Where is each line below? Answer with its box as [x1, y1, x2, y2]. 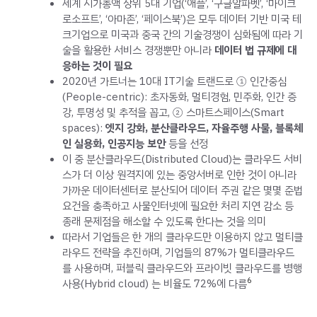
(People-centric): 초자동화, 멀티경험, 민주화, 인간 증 [62, 88, 296, 105]
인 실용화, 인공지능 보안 [62, 135, 166, 151]
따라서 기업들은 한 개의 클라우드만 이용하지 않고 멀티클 [62, 229, 303, 245]
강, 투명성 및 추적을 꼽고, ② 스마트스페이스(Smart [62, 104, 284, 120]
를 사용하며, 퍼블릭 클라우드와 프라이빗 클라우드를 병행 [62, 260, 302, 276]
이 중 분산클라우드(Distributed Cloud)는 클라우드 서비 [62, 151, 302, 167]
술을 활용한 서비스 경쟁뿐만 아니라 [62, 42, 214, 58]
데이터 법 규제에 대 [214, 42, 296, 58]
